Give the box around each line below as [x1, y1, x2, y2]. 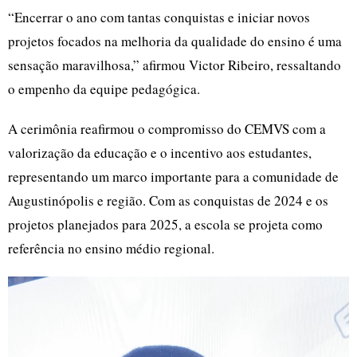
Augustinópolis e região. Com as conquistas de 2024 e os [8, 190, 328, 210]
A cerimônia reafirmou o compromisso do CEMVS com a [8, 119, 326, 138]
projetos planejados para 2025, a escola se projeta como [8, 214, 323, 233]
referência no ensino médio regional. [8, 238, 214, 257]
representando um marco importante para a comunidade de [8, 167, 339, 186]
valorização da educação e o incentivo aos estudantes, [8, 143, 312, 162]
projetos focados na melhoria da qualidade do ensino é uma [8, 31, 342, 50]
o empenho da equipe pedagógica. [8, 79, 200, 98]
